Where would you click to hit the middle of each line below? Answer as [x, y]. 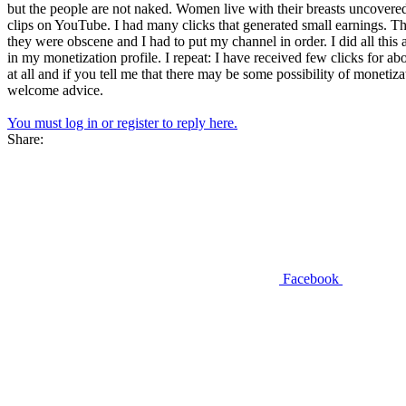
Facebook [311, 279]
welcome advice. [55, 91]
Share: [25, 140]
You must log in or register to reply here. [122, 123]
